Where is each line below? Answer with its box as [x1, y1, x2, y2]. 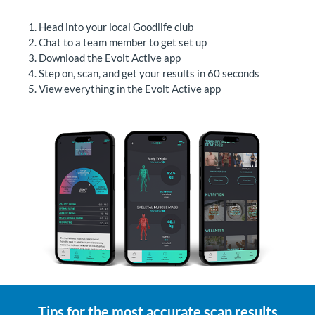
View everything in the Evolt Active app [39, 82, 221, 95]
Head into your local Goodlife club [39, 20, 193, 33]
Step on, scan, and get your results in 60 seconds [39, 67, 259, 79]
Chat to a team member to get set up [39, 36, 207, 49]
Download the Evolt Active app [39, 51, 181, 64]
